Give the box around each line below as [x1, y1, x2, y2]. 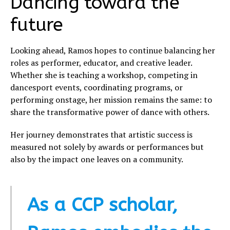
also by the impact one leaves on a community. [10, 154, 183, 165]
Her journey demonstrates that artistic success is [10, 129, 193, 141]
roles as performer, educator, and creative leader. [10, 57, 192, 69]
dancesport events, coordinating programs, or [10, 82, 183, 93]
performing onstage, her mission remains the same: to [10, 94, 212, 106]
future [10, 14, 63, 36]
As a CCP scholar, [27, 194, 178, 216]
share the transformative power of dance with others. [10, 106, 209, 118]
